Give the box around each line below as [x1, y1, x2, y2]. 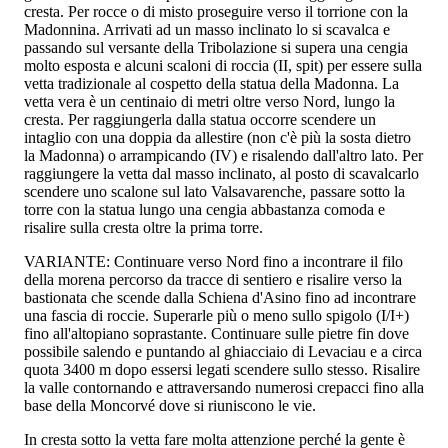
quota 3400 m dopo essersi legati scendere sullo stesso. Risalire [24, 360, 420, 378]
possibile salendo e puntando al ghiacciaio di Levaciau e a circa [24, 342, 422, 360]
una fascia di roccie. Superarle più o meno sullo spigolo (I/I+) [24, 306, 409, 324]
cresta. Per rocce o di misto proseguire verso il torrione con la [24, 2, 408, 20]
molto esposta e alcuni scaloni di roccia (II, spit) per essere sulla [24, 56, 422, 74]
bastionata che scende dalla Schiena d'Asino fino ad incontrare [24, 288, 416, 306]
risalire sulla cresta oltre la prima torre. [24, 218, 263, 236]
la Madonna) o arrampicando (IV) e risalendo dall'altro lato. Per [24, 146, 423, 164]
